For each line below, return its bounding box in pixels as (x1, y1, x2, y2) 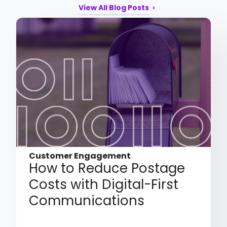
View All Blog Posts (78, 2, 149, 13)
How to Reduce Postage (29, 159, 185, 178)
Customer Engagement (29, 150, 131, 162)
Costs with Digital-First (29, 175, 179, 194)
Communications (29, 192, 145, 210)
